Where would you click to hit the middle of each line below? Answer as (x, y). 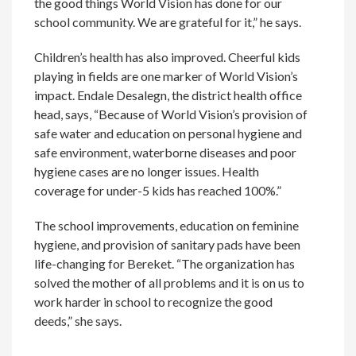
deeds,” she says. (78, 320)
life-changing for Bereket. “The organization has (165, 263)
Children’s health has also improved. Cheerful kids (168, 56)
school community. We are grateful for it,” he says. (168, 21)
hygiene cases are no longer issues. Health (147, 171)
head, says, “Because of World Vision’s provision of (171, 114)
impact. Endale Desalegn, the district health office (168, 95)
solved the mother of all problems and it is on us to (170, 282)
